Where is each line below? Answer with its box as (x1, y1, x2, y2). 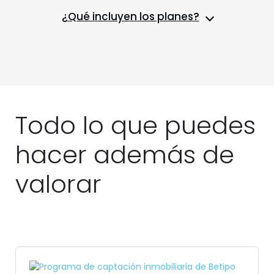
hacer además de (15, 138, 234, 172)
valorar (15, 167, 102, 202)
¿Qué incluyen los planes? (61, 9, 199, 24)
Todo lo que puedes (15, 108, 256, 143)
